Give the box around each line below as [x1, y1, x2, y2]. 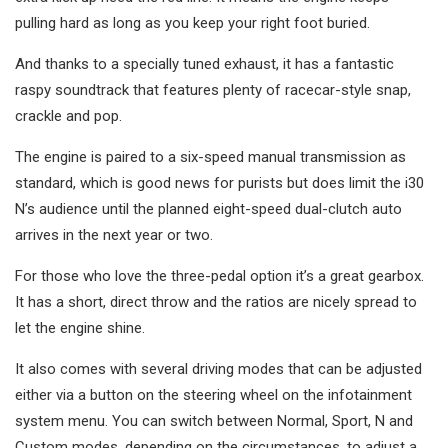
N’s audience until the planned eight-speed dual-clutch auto [15, 200, 402, 219]
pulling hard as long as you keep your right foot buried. [15, 14, 370, 33]
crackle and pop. [15, 107, 122, 126]
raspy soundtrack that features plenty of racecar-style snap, [15, 81, 411, 100]
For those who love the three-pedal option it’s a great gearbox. [15, 267, 424, 286]
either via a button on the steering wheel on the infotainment [15, 386, 412, 405]
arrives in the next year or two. [15, 226, 213, 245]
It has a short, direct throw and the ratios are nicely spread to [15, 293, 417, 312]
